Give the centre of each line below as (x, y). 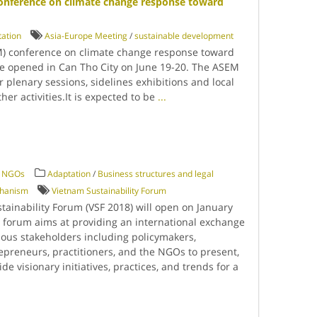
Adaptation (69, 174)
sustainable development (184, 36)
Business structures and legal (156, 174)
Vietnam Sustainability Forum (109, 191)
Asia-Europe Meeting (86, 36)
